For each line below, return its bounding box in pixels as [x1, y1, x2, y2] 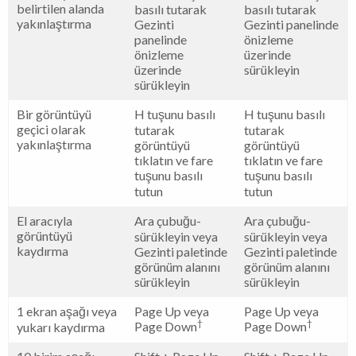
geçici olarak [17, 121, 86, 137]
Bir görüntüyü [17, 106, 91, 122]
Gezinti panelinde [244, 16, 339, 32]
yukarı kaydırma [17, 319, 105, 335]
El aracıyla [17, 212, 72, 228]
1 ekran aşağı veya [17, 303, 117, 319]
